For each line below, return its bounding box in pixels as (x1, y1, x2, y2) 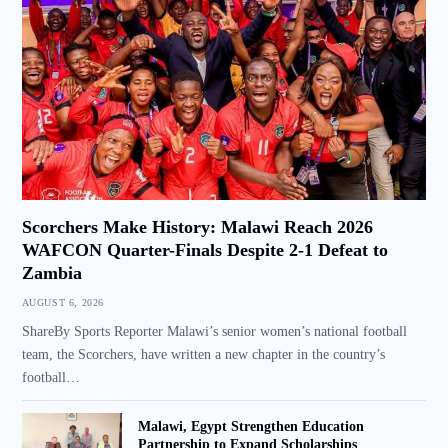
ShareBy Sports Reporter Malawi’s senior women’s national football (21, 323, 407, 339)
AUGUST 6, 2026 (21, 296, 104, 308)
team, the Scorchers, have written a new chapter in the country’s (21, 346, 385, 362)
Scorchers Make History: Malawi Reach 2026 (21, 216, 373, 237)
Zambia (21, 262, 82, 283)
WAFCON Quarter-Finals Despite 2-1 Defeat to (21, 239, 388, 260)
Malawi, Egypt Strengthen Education (137, 419, 364, 435)
